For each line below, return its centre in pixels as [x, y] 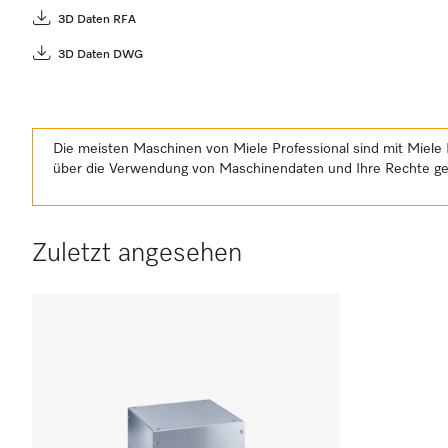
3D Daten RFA [97, 20]
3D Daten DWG [100, 55]
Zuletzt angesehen [137, 254]
